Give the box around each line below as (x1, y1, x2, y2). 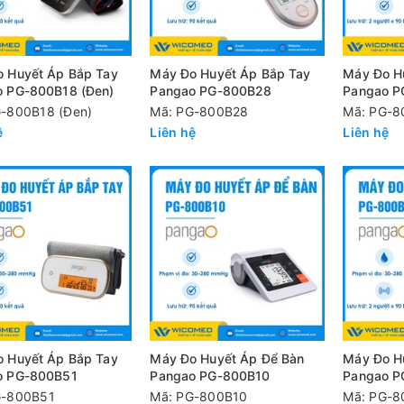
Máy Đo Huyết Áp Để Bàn (150, 350, 305, 366)
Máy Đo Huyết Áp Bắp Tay (150, 65, 311, 81)
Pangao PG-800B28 (150, 82, 272, 98)
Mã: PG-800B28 (150, 103, 249, 119)
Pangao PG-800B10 (150, 367, 271, 383)
